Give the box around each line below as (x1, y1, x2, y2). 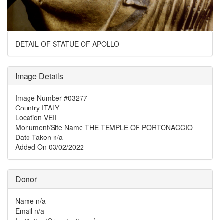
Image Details (15, 70, 63, 82)
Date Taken (15, 132, 51, 142)
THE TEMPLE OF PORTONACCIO (85, 122, 192, 133)
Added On (15, 142, 47, 152)
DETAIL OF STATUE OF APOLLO (15, 39, 119, 49)
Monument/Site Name (15, 122, 83, 133)
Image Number (15, 93, 62, 103)
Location (15, 112, 42, 123)
